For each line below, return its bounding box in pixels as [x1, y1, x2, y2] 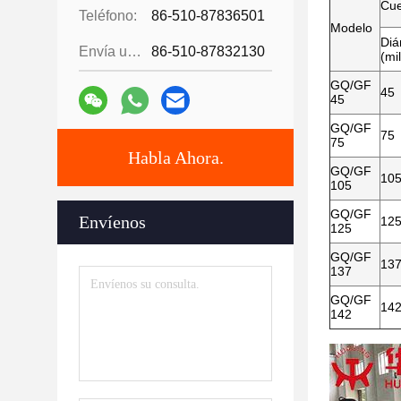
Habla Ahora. [127, 148, 224, 167]
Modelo [330, 21, 372, 35]
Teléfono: [79, 8, 137, 23]
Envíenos [79, 212, 146, 232]
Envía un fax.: [127, 44, 141, 59]
